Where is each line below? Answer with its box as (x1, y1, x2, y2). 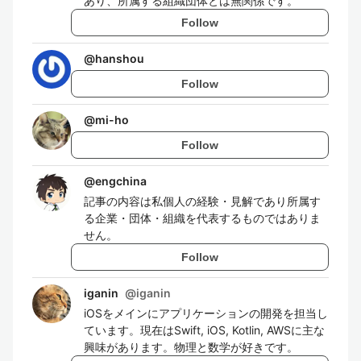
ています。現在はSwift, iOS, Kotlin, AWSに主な (84, 323, 325, 337)
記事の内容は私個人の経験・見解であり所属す (84, 194, 321, 208)
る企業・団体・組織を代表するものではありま (84, 211, 321, 225)
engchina (95, 174, 147, 188)
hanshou (95, 52, 144, 65)
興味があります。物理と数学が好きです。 (84, 340, 298, 354)
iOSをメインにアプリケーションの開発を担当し (84, 306, 328, 320)
